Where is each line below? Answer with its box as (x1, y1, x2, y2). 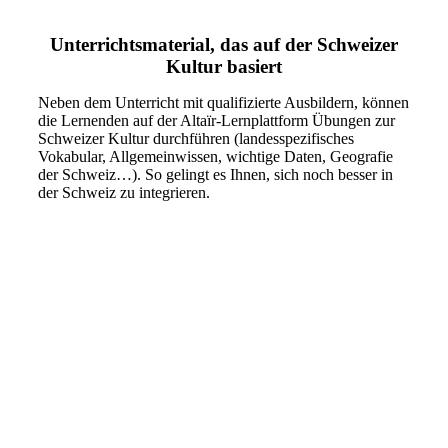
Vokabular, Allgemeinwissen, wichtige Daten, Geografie (38, 148, 393, 166)
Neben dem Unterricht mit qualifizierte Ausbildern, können (38, 94, 409, 112)
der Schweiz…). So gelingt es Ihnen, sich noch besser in (38, 166, 393, 184)
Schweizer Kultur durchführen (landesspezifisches (38, 130, 354, 148)
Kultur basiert (166, 56, 282, 78)
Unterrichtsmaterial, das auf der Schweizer (50, 34, 398, 56)
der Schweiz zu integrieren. (38, 184, 210, 202)
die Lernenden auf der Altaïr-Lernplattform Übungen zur (38, 112, 395, 130)
